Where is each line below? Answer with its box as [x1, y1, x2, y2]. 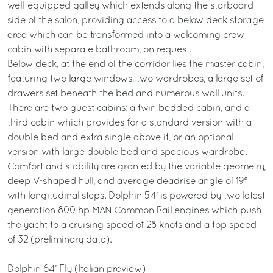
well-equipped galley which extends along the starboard [7, 2, 253, 10]
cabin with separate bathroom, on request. [7, 46, 191, 54]
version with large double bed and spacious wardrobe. [7, 148, 247, 157]
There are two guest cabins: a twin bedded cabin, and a [7, 104, 250, 113]
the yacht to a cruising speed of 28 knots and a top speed [7, 221, 257, 230]
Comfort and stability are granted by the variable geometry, [7, 163, 266, 171]
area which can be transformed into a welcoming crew [7, 31, 244, 40]
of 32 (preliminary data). [7, 236, 112, 244]
